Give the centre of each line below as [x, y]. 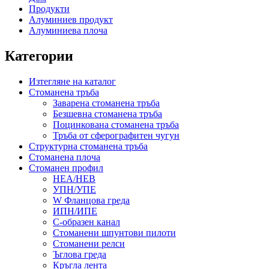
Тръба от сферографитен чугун [116, 135]
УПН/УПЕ [74, 189]
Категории [39, 56]
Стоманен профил [66, 168]
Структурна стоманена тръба [88, 146]
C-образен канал [86, 222]
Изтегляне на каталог [72, 81]
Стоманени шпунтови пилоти [114, 232]
